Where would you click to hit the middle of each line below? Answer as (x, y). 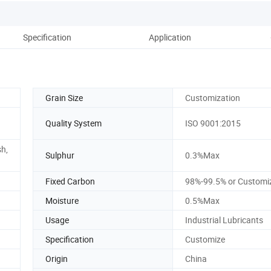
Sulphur (60, 155)
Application (170, 37)
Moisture (62, 200)
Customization (213, 97)
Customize (205, 239)
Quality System (73, 123)
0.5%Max (202, 200)
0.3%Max (202, 155)
